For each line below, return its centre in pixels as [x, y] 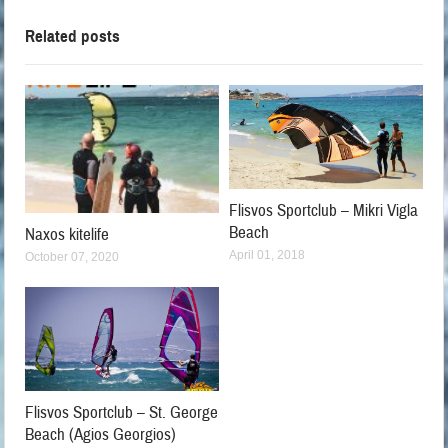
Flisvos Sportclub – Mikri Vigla [323, 210]
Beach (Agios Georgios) [101, 434]
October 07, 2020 [72, 256]
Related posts [73, 37]
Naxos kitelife [67, 234]
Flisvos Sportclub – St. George [122, 412]
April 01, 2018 [267, 254]
